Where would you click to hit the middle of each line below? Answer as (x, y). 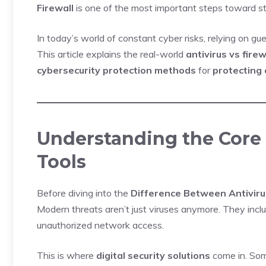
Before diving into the (84, 193)
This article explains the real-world (111, 54)
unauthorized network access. (100, 225)
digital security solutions (153, 255)
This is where (66, 255)
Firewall (55, 8)
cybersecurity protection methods (116, 70)
